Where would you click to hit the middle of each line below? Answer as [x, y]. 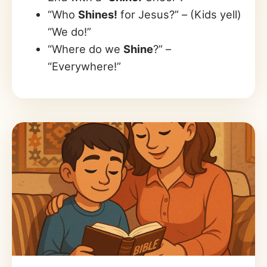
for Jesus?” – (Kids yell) [179, 15]
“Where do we [86, 49]
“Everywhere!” [84, 66]
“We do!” [69, 32]
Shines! [98, 15]
